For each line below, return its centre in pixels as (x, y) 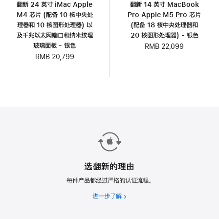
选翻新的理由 (109, 166)
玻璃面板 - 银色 (55, 45)
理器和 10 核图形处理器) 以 (55, 25)
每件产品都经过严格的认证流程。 (109, 181)
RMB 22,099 (164, 47)
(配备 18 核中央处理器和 (164, 25)
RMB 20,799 (55, 56)
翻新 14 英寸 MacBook (164, 5)
